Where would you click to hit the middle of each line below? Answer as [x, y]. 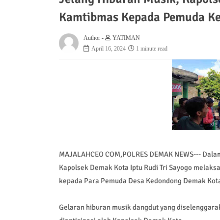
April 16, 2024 [108, 48]
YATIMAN [126, 38]
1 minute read [151, 48]
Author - [94, 38]
